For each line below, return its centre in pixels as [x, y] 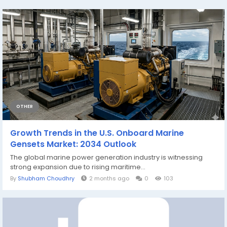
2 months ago [109, 178]
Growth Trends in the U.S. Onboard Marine [97, 133]
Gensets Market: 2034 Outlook [73, 144]
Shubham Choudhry [46, 178]
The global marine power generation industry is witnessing [106, 157]
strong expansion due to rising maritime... [78, 167]
